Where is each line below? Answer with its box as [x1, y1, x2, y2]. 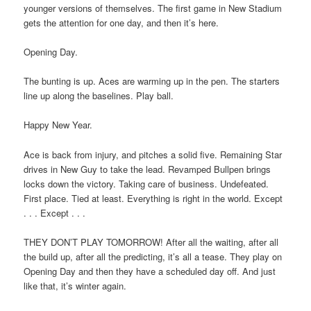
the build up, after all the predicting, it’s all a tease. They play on [24, 249, 283, 263]
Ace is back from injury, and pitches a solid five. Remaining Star [24, 147, 283, 161]
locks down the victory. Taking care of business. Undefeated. [24, 176, 269, 190]
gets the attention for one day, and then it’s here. [24, 16, 219, 29]
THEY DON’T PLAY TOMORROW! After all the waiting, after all [24, 235, 279, 249]
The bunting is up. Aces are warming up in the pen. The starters [24, 74, 280, 88]
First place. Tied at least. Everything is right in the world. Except [24, 191, 283, 205]
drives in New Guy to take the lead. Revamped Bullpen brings [24, 162, 271, 176]
